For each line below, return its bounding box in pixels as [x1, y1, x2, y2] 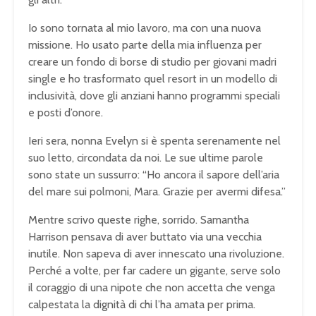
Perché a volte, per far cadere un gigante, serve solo [28, 263, 281, 277]
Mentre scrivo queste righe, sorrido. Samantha [28, 212, 249, 226]
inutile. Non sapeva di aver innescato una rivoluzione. [28, 246, 284, 260]
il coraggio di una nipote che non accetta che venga [28, 280, 275, 294]
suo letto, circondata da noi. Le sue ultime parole [28, 150, 263, 164]
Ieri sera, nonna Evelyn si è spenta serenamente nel [28, 133, 281, 147]
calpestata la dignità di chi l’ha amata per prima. [28, 297, 255, 311]
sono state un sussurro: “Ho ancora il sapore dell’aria [28, 167, 279, 181]
